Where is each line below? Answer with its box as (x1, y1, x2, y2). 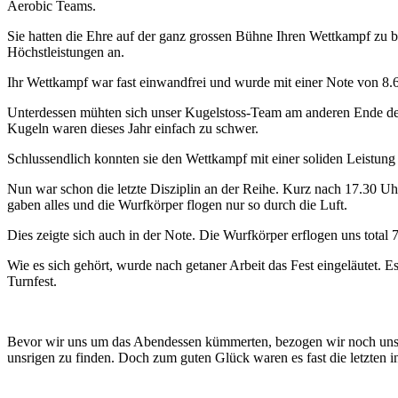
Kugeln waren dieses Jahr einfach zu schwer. (7, 121, 259, 137)
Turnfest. (7, 274, 57, 290)
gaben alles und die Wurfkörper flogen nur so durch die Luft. (7, 197, 347, 213)
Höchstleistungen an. (7, 44, 124, 60)
